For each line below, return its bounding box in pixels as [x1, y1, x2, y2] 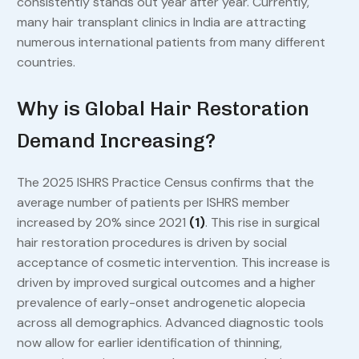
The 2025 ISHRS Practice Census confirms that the [16, 174, 314, 192]
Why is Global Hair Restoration [16, 96, 309, 121]
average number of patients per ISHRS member [16, 194, 290, 212]
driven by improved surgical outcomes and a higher [16, 274, 316, 292]
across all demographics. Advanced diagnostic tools [16, 314, 324, 332]
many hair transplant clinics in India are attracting [16, 14, 306, 31]
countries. [16, 54, 75, 71]
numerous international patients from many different [16, 34, 325, 51]
